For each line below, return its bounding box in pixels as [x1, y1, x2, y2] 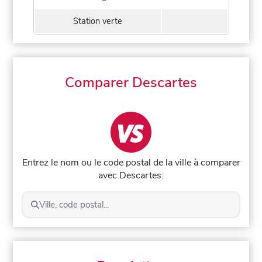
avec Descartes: [98, 168, 164, 182]
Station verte [73, 15, 122, 27]
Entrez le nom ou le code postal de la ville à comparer [22, 156, 240, 169]
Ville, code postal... [39, 198, 109, 211]
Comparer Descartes [65, 73, 197, 92]
